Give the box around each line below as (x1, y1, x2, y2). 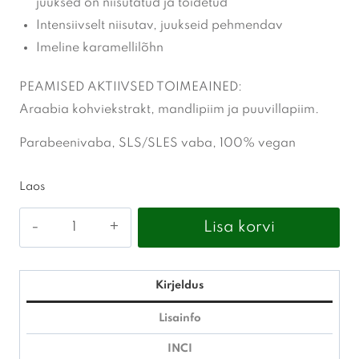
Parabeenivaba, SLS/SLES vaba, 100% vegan (19, 137, 296, 150)
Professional (19, 234, 92, 248)
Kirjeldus (155, 280, 204, 292)
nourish (19, 301, 63, 315)
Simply (19, 279, 60, 292)
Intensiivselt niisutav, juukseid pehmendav (36, 19, 283, 32)
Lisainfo (158, 312, 201, 324)
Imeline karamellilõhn (36, 42, 163, 54)
